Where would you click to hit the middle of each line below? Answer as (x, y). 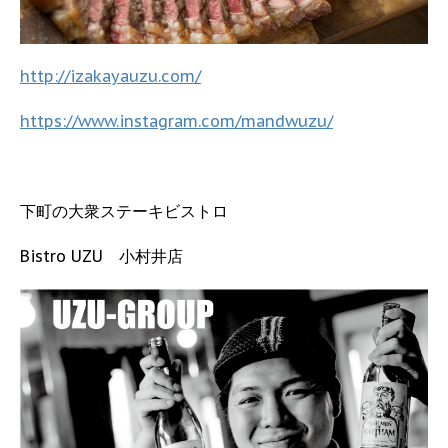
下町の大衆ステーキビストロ (124, 210)
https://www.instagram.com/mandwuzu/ (176, 120)
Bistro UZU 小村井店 (101, 255)
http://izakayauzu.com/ (110, 75)
